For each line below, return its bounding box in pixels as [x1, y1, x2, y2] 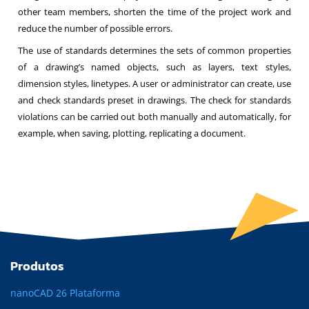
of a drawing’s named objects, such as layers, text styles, [18, 61, 291, 73]
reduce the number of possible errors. [18, 22, 173, 34]
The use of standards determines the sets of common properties [18, 44, 291, 57]
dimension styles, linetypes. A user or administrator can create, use [18, 77, 291, 90]
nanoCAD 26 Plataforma [10, 286, 120, 299]
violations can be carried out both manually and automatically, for [18, 110, 291, 123]
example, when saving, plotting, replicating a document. [18, 127, 246, 139]
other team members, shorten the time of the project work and [18, 6, 291, 18]
